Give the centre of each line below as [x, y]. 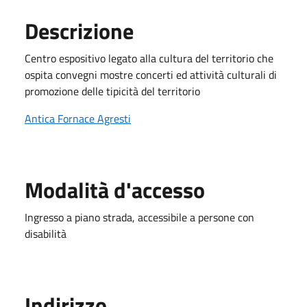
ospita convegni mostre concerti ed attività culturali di [151, 74]
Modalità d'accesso [115, 189]
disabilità [46, 233]
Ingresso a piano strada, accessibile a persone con [139, 217]
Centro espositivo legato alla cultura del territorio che [149, 58]
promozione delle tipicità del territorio [114, 91]
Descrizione [79, 30]
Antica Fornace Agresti [78, 118]
